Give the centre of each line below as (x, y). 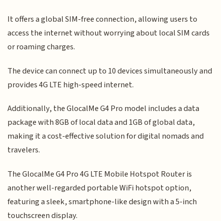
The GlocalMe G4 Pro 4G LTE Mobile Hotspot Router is (100, 174)
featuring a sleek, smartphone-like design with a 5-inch (102, 202)
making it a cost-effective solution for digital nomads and (106, 136)
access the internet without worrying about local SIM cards (109, 33)
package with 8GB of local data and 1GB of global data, (101, 123)
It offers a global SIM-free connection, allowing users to (103, 19)
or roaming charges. (41, 47)
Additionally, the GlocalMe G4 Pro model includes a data (104, 109)
